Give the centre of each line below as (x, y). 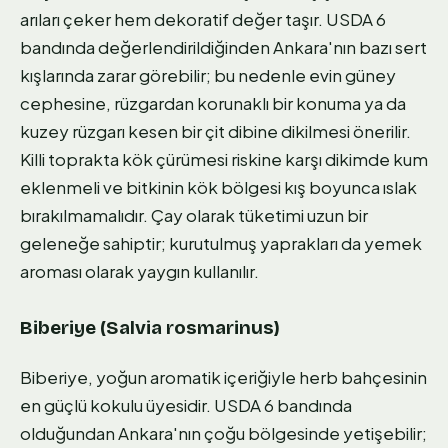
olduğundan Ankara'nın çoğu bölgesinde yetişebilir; (223, 432)
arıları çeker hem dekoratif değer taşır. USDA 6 (203, 18)
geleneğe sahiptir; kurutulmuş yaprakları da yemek (221, 242)
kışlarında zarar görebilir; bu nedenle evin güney (208, 74)
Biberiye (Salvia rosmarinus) (150, 327)
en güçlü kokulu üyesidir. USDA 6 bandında (186, 404)
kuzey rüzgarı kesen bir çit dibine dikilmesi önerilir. (215, 130)
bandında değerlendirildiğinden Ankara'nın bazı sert (223, 46)
